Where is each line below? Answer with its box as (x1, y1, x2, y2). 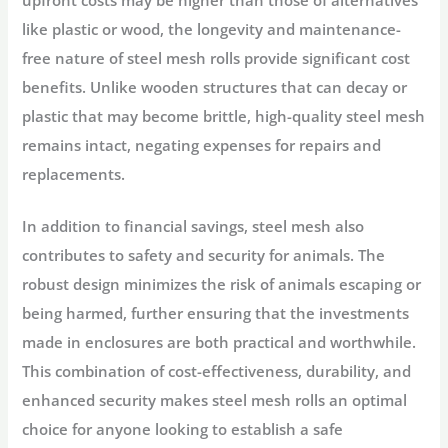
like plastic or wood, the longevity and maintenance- (22, 18, 402, 39)
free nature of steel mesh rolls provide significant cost (22, 47, 411, 68)
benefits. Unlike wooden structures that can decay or (22, 76, 408, 97)
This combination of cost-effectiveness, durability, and (22, 361, 412, 382)
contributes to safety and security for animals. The (22, 245, 386, 266)
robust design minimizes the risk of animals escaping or (22, 274, 422, 295)
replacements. (22, 163, 126, 184)
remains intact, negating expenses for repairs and (22, 134, 382, 155)
